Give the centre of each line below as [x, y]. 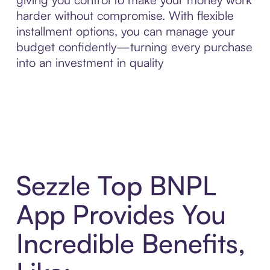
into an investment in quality [89, 63]
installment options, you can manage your [125, 31]
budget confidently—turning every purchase [134, 47]
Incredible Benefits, [130, 243]
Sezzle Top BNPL [116, 185]
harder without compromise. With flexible [125, 16]
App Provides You [121, 214]
